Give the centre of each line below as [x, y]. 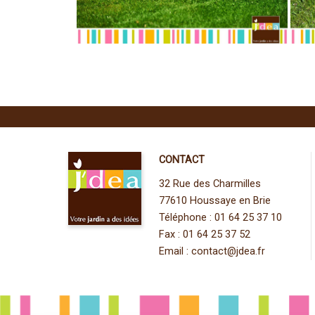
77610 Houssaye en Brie [214, 200]
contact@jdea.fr [228, 251]
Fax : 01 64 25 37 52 [204, 234]
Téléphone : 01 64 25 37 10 [220, 217]
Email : [175, 251]
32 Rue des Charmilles [210, 184]
